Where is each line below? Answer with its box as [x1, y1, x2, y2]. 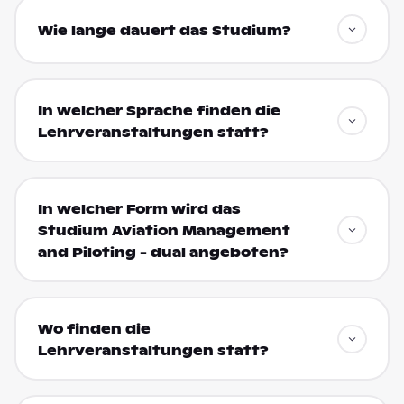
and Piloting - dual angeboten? [37, 243, 289, 261]
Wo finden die [37, 320, 151, 337]
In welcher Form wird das [37, 200, 241, 217]
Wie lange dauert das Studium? [37, 22, 291, 39]
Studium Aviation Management [37, 222, 290, 239]
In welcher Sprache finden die [37, 102, 280, 119]
